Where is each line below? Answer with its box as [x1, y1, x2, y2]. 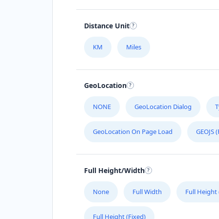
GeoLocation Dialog [134, 102, 192, 111]
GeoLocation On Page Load [93, 127, 173, 136]
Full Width [132, 187, 162, 196]
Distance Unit [84, 21, 130, 30]
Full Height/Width [84, 165, 145, 175]
